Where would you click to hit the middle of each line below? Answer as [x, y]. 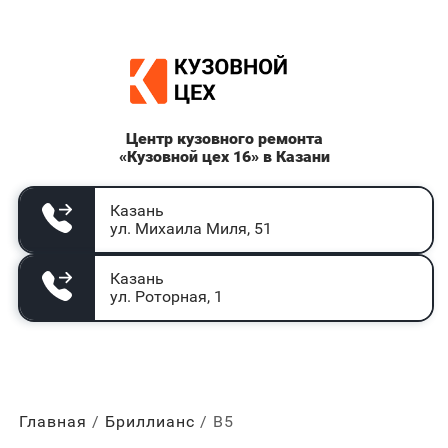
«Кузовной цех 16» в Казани [224, 156]
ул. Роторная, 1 [166, 296]
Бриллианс [149, 421]
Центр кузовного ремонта [224, 138]
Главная [52, 421]
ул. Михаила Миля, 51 [190, 228]
